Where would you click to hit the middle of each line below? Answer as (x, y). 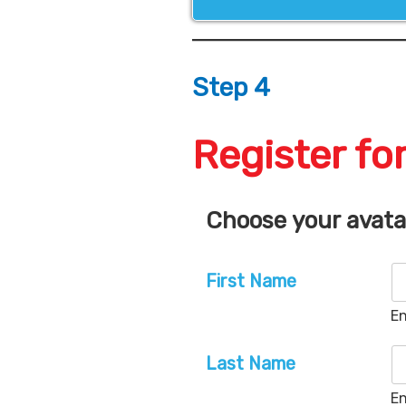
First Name (251, 280)
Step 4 (231, 88)
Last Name (251, 363)
